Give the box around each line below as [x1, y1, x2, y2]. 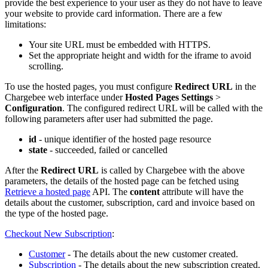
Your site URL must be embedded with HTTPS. [29, 39, 211, 50]
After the [5, 165, 41, 175]
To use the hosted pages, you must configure [5, 81, 175, 92]
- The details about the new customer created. [65, 248, 238, 259]
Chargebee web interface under [5, 92, 125, 102]
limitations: [5, 19, 46, 29]
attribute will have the [160, 186, 243, 197]
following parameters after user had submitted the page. [5, 113, 213, 124]
